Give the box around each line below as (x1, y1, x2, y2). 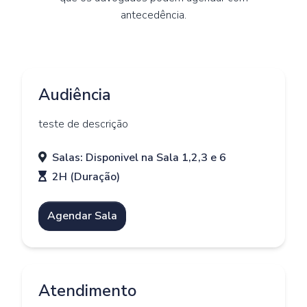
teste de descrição (38, 116, 128, 132)
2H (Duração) (52, 169, 120, 184)
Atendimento (38, 280, 136, 302)
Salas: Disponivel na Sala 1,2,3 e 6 (52, 149, 226, 165)
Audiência (38, 83, 111, 106)
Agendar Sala (47, 208, 117, 224)
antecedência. (121, 7, 186, 23)
